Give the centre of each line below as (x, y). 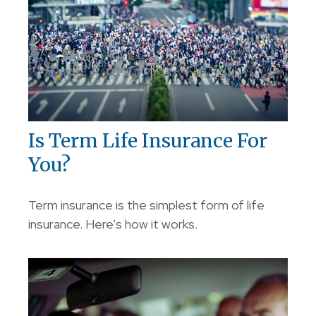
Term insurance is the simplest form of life (146, 205)
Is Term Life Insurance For (148, 141)
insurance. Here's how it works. (113, 224)
